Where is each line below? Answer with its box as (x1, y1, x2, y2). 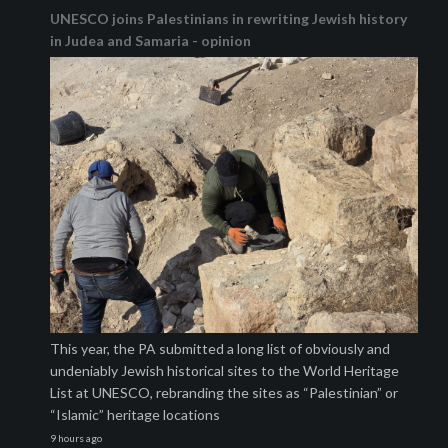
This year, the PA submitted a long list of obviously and (50, 340, 390, 358)
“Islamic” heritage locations (50, 406, 220, 424)
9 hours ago (50, 432, 102, 445)
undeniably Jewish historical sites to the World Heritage (50, 362, 399, 380)
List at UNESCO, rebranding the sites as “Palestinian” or (50, 384, 398, 402)
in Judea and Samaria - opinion (50, 32, 251, 50)
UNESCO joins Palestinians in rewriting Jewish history (50, 10, 407, 28)
